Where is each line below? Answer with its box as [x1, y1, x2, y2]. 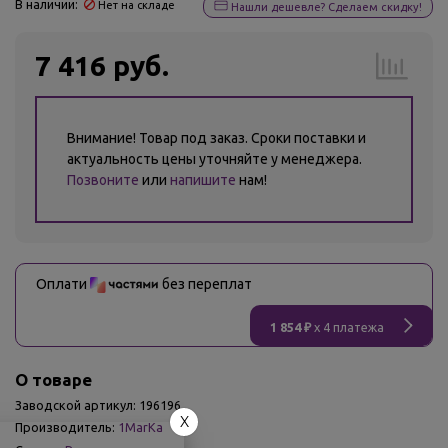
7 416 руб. [35, 50, 169, 81]
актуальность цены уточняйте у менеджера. [67, 151, 362, 167]
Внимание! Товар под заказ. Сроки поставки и [67, 130, 366, 146]
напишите [170, 172, 236, 188]
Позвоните [67, 172, 139, 188]
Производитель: [15, 420, 115, 435]
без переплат [159, 276, 252, 292]
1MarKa [118, 420, 163, 435]
